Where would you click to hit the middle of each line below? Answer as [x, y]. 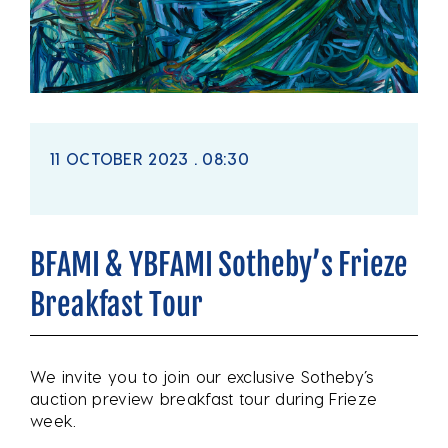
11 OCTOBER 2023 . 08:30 [149, 158]
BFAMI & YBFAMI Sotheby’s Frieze [219, 264]
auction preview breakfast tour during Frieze [204, 398]
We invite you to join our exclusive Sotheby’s [202, 376]
